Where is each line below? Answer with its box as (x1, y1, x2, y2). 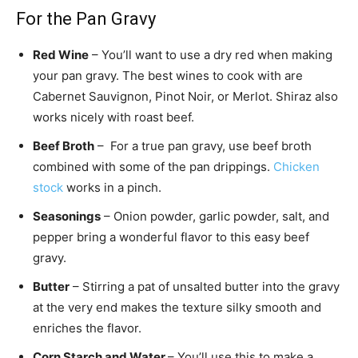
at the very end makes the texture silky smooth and (33, 299, 321, 315)
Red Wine (33, 46, 89, 62)
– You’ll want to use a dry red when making (89, 46, 332, 62)
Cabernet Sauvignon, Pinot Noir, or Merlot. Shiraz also (33, 88, 338, 104)
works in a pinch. (63, 179, 161, 195)
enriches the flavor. (33, 320, 141, 336)
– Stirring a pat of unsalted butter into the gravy (70, 278, 340, 294)
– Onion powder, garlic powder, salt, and (101, 208, 329, 224)
